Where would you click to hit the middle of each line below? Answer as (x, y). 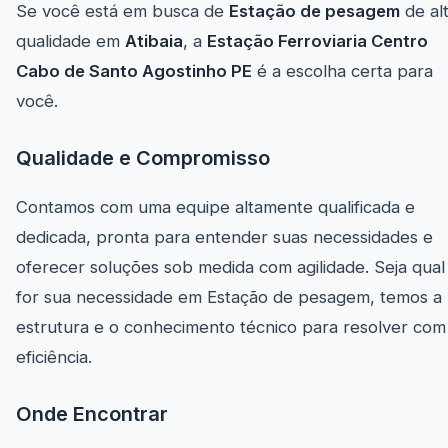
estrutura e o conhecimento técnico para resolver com (231, 327)
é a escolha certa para (342, 71)
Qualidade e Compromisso (143, 158)
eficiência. (54, 357)
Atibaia (154, 41)
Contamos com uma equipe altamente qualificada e (215, 207)
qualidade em (70, 41)
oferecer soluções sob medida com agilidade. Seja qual (230, 267)
